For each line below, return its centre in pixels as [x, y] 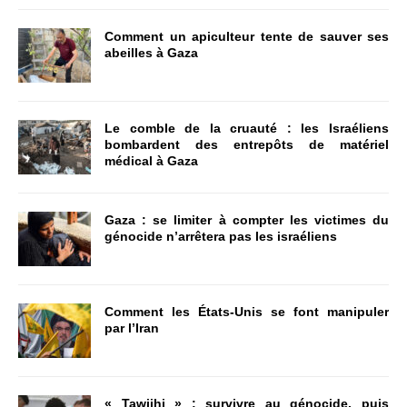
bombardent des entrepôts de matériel [247, 145]
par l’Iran [132, 328]
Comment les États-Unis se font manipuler [247, 312]
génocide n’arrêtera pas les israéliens [221, 237]
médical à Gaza [151, 161]
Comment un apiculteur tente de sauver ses [247, 37]
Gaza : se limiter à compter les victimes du [247, 220]
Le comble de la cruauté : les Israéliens [247, 129]
